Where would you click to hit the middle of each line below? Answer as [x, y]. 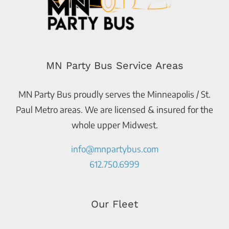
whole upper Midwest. [114, 124]
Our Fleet [114, 204]
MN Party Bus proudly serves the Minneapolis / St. [114, 94]
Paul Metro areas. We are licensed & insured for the [114, 109]
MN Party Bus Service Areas [114, 65]
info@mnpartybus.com [114, 148]
